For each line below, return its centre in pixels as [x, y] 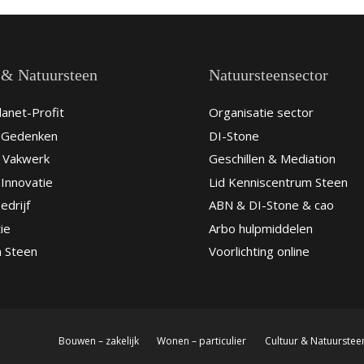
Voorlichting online [259, 251]
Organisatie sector [261, 113]
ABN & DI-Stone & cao [271, 205]
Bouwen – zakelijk [98, 341]
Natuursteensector [268, 74]
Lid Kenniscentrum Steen [278, 182]
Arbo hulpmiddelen [260, 228]
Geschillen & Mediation [272, 159]
